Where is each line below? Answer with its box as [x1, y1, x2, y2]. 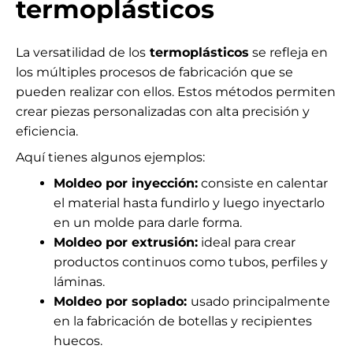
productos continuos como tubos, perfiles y [54, 254, 328, 269]
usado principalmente [191, 293, 330, 309]
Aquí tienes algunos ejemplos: [16, 149, 214, 165]
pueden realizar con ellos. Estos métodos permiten [16, 84, 336, 99]
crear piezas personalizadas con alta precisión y [16, 103, 310, 119]
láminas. [54, 273, 105, 289]
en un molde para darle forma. [54, 214, 242, 230]
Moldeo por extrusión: [54, 234, 198, 250]
